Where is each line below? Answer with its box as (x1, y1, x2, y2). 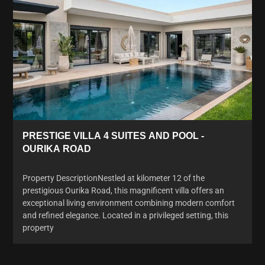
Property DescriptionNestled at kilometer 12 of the (22, 173, 205, 183)
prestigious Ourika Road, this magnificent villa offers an (22, 185, 224, 195)
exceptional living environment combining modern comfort (22, 198, 235, 208)
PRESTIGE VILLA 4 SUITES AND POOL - (22, 130, 204, 141)
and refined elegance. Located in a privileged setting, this (22, 210, 228, 220)
